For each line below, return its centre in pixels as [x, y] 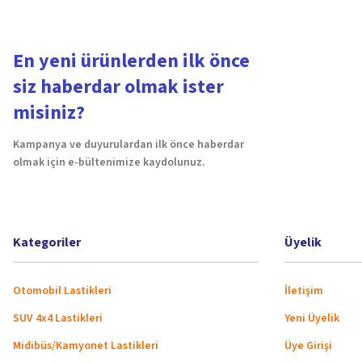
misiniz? [49, 113]
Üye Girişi [308, 346]
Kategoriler [47, 242]
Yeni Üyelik [312, 318]
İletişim [304, 291]
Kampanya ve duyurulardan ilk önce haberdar [128, 145]
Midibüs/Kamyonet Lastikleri [86, 346]
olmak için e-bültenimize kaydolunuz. [109, 162]
